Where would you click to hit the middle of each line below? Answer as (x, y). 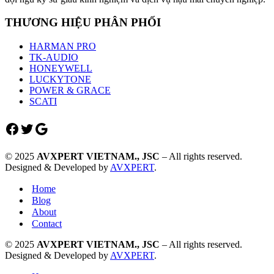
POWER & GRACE (70, 91)
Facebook (33, 128)
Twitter (40, 128)
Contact (47, 224)
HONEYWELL (61, 68)
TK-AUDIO (54, 57)
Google (55, 128)
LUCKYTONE (60, 80)
